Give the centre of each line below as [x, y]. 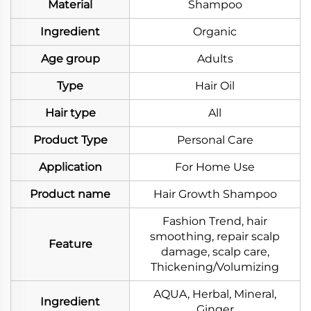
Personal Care [215, 140]
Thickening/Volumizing [215, 267]
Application [70, 167]
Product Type [70, 140]
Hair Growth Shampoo [215, 194]
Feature [70, 244]
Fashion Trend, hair [215, 221]
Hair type [70, 113]
